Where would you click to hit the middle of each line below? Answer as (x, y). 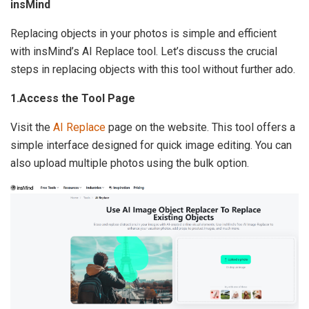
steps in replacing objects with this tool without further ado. (153, 70)
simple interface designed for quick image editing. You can (151, 146)
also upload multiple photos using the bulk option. (130, 163)
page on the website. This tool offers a (200, 128)
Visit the (30, 128)
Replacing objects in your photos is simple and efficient (143, 34)
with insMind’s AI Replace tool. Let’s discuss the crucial (144, 52)
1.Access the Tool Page (73, 99)
